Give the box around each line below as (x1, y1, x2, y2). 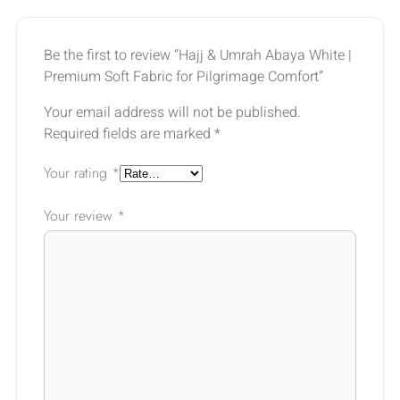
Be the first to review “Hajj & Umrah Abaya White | (44, 44, 352, 66)
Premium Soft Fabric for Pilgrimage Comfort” (44, 65, 323, 87)
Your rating (44, 162, 112, 183)
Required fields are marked (44, 122, 214, 145)
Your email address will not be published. (44, 101, 301, 123)
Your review (44, 204, 117, 226)
